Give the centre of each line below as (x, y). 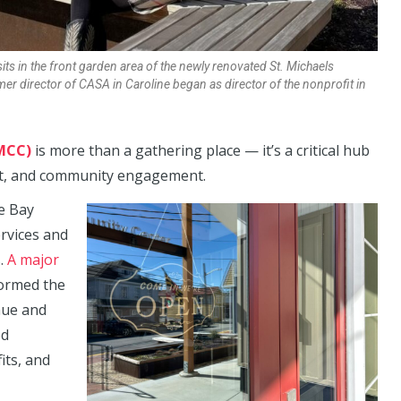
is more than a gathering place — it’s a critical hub (200, 150)
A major (33, 259)
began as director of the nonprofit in (269, 84)
